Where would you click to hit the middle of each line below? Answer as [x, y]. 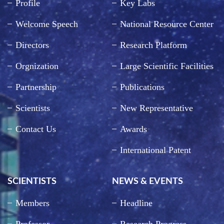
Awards [133, 129]
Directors [32, 45]
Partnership [36, 87]
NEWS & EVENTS [147, 182]
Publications [142, 87]
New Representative [156, 108]
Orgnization [37, 66]
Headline [136, 203]
